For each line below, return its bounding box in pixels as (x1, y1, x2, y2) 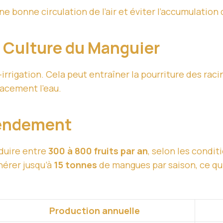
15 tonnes (54, 159, 97, 171)
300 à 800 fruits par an (48, 145, 148, 157)
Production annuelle (49, 205, 140, 217)
